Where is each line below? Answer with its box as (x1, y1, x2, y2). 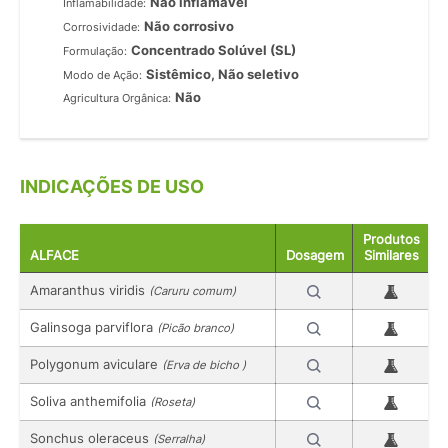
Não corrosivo (144, 18, 235, 35)
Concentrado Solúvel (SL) (131, 41, 297, 58)
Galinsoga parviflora (30, 319, 157, 336)
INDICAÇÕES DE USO (20, 175, 204, 197)
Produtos (363, 232, 420, 248)
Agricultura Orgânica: (63, 91, 172, 106)
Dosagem (286, 248, 344, 264)
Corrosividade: (63, 20, 141, 35)
